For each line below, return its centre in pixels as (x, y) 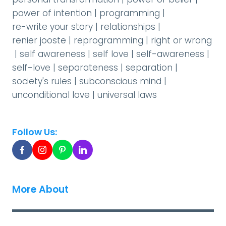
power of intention (52, 13)
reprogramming (108, 40)
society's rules (42, 81)
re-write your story (52, 27)
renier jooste (39, 40)
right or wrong (181, 40)
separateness (88, 68)
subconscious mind (120, 81)
